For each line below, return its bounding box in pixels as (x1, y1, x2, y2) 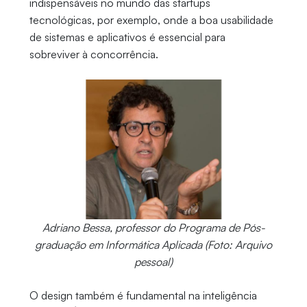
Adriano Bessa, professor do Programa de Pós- (42, 220, 265, 234)
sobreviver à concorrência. (29, 47, 161, 61)
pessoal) (134, 254, 173, 269)
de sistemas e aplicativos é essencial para (29, 29, 225, 44)
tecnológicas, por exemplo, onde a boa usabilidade (29, 12, 273, 27)
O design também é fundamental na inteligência (29, 288, 257, 302)
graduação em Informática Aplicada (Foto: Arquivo (35, 237, 272, 251)
